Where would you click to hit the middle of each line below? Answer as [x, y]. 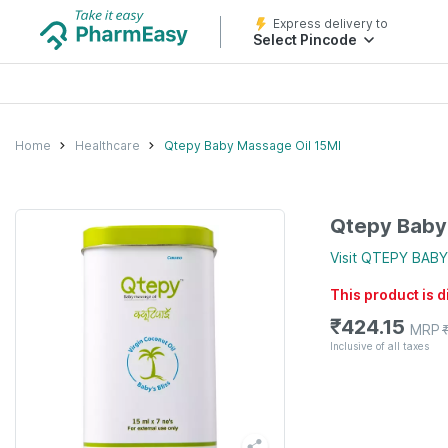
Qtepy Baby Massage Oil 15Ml [252, 145]
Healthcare [107, 145]
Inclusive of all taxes [379, 345]
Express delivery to [330, 23]
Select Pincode [305, 39]
